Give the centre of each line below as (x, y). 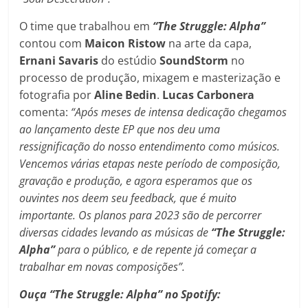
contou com (52, 43)
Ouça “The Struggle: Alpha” (91, 294)
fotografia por (57, 95)
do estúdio (131, 60)
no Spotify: (193, 294)
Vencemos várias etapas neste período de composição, (150, 163)
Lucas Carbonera (209, 95)
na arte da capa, (210, 43)
